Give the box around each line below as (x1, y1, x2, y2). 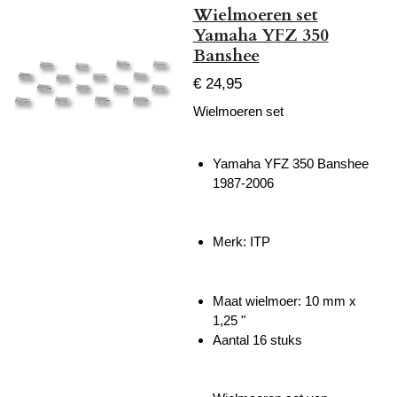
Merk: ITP (213, 234, 270, 250)
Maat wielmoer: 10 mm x (213, 292, 356, 308)
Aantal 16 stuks (213, 331, 302, 347)
